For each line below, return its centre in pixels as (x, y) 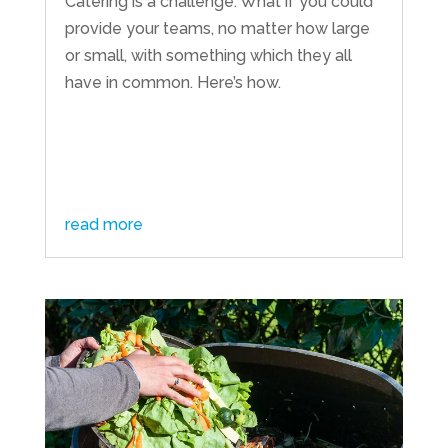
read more (103, 224)
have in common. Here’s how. (172, 82)
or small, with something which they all (208, 55)
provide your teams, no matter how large (217, 28)
